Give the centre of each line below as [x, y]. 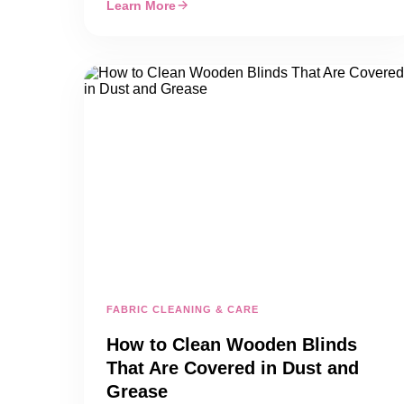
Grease [137, 391]
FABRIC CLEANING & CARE [183, 309]
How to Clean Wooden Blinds [232, 344]
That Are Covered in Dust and [233, 368]
